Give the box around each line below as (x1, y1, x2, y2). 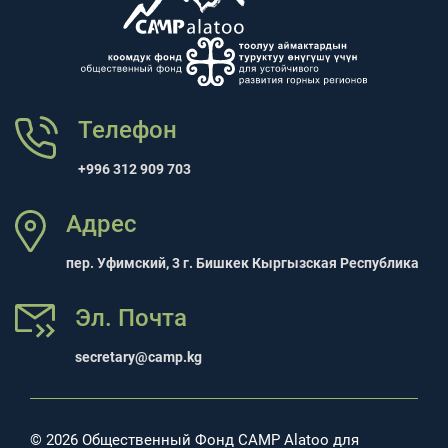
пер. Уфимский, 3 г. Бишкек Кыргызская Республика (66, 254, 420, 271)
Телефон (77, 115, 177, 144)
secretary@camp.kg (75, 348, 203, 365)
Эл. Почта (75, 303, 188, 332)
